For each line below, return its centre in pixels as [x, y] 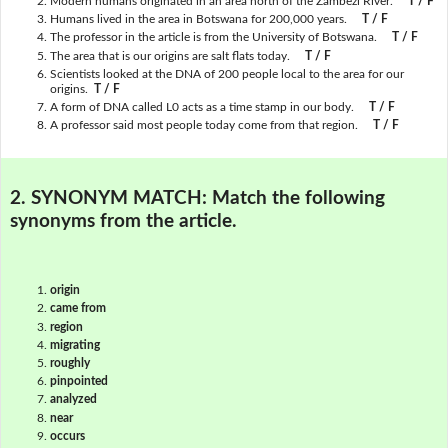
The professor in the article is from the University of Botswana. [213, 37]
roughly [69, 362]
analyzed [73, 399]
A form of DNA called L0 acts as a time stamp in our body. [201, 107]
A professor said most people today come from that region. [203, 125]
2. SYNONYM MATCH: [110, 198]
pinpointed [78, 381]
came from [77, 308]
